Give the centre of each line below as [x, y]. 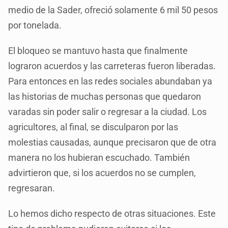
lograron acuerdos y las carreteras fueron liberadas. [112, 66]
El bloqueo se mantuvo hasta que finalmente [98, 50]
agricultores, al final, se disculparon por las [93, 127]
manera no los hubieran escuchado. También [99, 157]
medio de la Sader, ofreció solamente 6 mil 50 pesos [113, 10]
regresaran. [32, 188]
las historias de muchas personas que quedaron [105, 96]
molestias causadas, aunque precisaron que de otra [112, 142]
